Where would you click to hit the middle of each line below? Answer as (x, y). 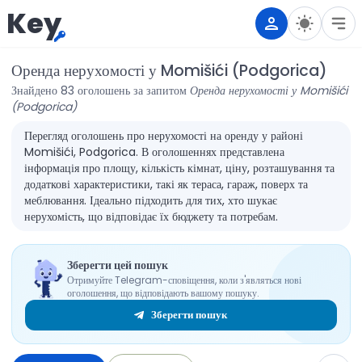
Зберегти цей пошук (117, 265)
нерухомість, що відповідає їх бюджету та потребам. (151, 217)
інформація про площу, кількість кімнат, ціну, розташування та (179, 168)
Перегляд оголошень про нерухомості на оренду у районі (163, 136)
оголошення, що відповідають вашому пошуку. (163, 293)
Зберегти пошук (189, 315)
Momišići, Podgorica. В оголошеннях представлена (154, 152)
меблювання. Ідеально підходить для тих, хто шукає (150, 200)
